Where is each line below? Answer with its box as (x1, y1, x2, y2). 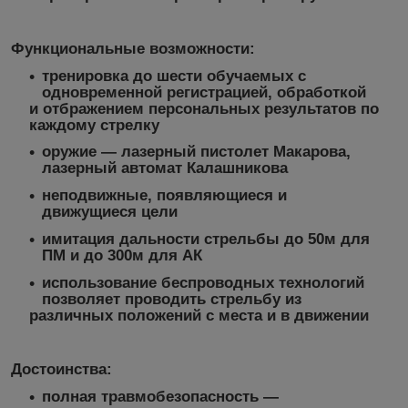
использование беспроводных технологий (42, 273, 364, 291)
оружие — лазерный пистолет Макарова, (42, 143, 351, 161)
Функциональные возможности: (11, 39, 255, 57)
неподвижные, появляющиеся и (42, 187, 287, 205)
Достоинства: (11, 361, 117, 379)
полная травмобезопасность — (42, 387, 279, 405)
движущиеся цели (42, 203, 178, 221)
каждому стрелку (29, 116, 159, 134)
